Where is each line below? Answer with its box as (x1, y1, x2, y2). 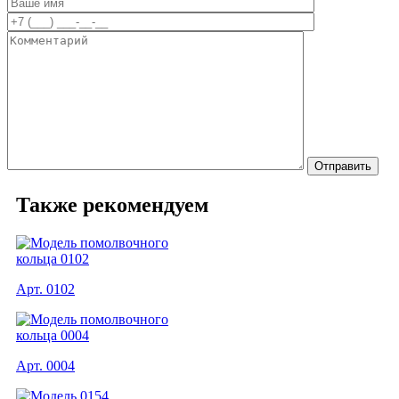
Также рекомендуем (16, 192, 208, 216)
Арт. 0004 (16, 357, 75, 373)
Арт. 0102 (16, 281, 75, 297)
